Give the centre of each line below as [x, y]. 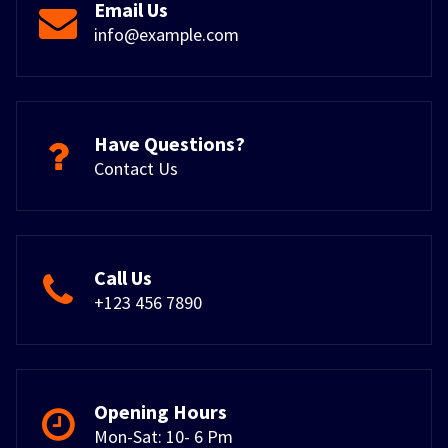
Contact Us [136, 169]
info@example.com [166, 35]
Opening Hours [160, 412]
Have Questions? [169, 144]
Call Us [123, 278]
